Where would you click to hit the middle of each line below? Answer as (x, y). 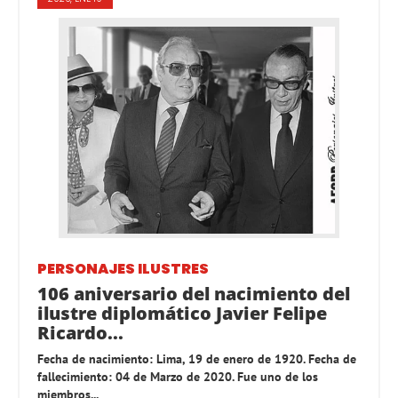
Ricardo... (80, 333)
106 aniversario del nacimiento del (194, 294)
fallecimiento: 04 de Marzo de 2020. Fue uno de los (178, 377)
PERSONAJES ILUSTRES (123, 269)
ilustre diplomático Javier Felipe (182, 314)
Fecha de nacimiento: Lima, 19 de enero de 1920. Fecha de (197, 359)
